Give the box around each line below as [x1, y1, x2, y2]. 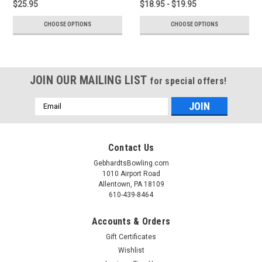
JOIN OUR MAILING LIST [29, 73, 150, 87]
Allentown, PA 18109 [98, 180, 164, 188]
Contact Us [108, 142, 154, 153]
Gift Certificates [106, 232, 156, 241]
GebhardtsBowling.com [93, 158, 169, 167]
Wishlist [118, 246, 144, 254]
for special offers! [150, 75, 227, 87]
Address [35, 110, 66, 120]
